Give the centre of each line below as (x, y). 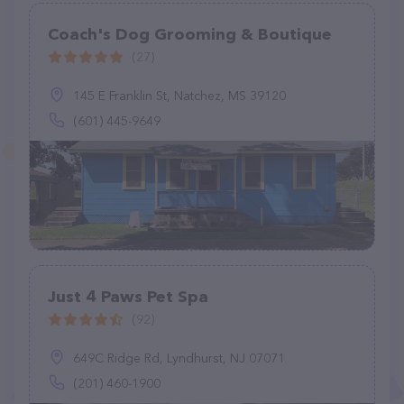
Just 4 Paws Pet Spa (128, 297)
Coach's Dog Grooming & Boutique (190, 34)
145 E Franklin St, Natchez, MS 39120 (179, 96)
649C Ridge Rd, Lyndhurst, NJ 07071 (179, 358)
